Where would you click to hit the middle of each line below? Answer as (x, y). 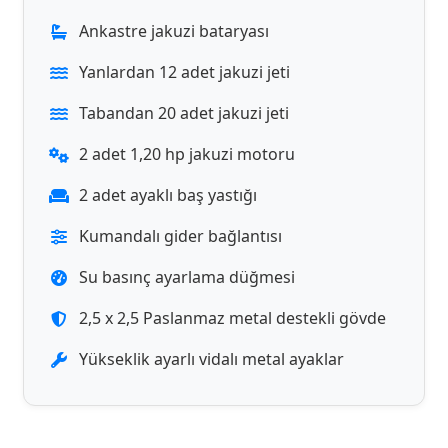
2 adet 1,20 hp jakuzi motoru (187, 154)
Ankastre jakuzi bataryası (174, 31)
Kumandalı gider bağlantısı (180, 236)
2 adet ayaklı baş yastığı (168, 195)
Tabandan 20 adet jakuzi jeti (184, 113)
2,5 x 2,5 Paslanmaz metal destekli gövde (232, 318)
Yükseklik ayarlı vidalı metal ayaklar (211, 359)
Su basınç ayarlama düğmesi (187, 277)
